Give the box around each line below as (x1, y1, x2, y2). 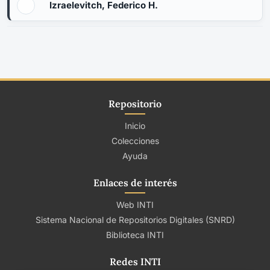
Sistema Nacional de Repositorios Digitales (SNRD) (35, 215, 235, 225)
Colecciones (111, 136, 159, 146)
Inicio (125, 121, 145, 131)
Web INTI (116, 199, 154, 210)
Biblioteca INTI (106, 230, 164, 240)
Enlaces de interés (93, 177, 177, 189)
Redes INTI (109, 256, 161, 268)
